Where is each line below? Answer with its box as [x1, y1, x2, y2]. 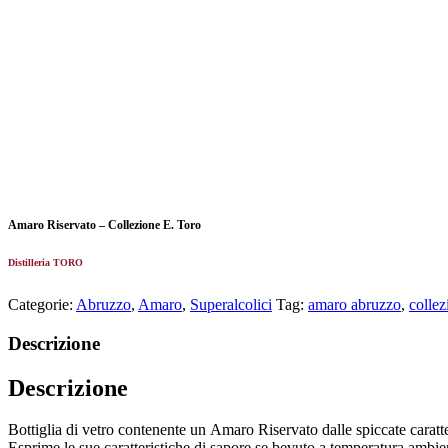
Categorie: [8, 295, 76, 313]
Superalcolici [190, 295, 272, 313]
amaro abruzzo [308, 295, 401, 313]
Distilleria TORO [8, 257, 83, 269]
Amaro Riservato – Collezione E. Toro [8, 218, 201, 233]
